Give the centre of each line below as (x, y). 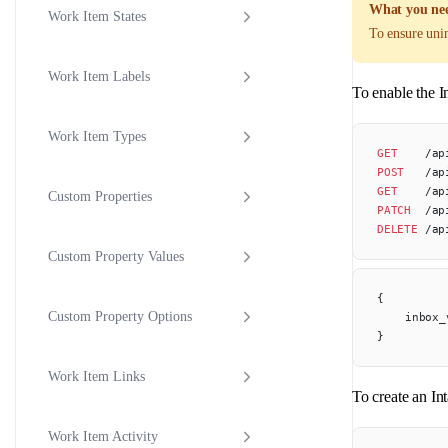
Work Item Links (96, 377)
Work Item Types (97, 137)
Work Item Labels (99, 77)
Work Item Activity (103, 437)
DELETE (397, 228)
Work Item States (97, 17)
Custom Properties (100, 197)
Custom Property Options (120, 317)
